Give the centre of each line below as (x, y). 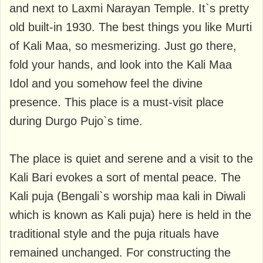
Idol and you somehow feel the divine (106, 83)
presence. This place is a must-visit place (117, 102)
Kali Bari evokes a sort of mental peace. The (125, 177)
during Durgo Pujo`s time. (76, 121)
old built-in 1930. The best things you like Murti (131, 27)
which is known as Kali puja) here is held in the (130, 215)
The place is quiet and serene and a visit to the (131, 158)
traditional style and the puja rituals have (114, 233)
